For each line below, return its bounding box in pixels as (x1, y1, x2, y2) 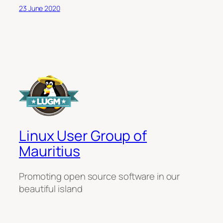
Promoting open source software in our (19, 170, 180, 183)
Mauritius (19, 141, 81, 161)
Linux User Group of (19, 125, 147, 145)
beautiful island (19, 182, 83, 196)
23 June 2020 (19, 3, 60, 13)
